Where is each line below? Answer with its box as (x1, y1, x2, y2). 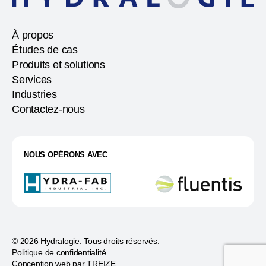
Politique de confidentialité (12, 248, 106, 258)
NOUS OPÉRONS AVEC (24, 150, 107, 160)
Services (12, 74, 52, 86)
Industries (12, 88, 57, 101)
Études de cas (12, 44, 78, 56)
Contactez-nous (12, 103, 85, 116)
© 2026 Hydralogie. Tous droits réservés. (12, 236, 160, 246)
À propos (12, 29, 54, 42)
